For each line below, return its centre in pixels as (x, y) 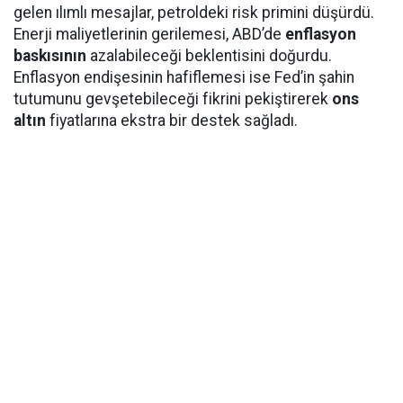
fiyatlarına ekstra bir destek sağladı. (172, 121)
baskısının (50, 56)
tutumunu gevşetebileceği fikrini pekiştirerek (173, 99)
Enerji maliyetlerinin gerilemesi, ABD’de (149, 34)
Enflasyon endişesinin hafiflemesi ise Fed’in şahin (184, 77)
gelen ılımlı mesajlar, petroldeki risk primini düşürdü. (194, 13)
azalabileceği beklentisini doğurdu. (209, 56)
